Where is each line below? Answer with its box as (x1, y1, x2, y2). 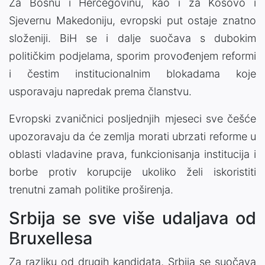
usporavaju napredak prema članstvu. (9, 85, 192, 98)
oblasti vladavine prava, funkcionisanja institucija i (9, 147, 256, 160)
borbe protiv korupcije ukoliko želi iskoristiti (9, 165, 256, 178)
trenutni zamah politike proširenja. (9, 183, 173, 196)
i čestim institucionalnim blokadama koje (9, 67, 256, 80)
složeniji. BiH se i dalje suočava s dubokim (9, 31, 256, 44)
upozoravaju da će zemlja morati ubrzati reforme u (9, 130, 256, 143)
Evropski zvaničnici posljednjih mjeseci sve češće (9, 112, 256, 125)
